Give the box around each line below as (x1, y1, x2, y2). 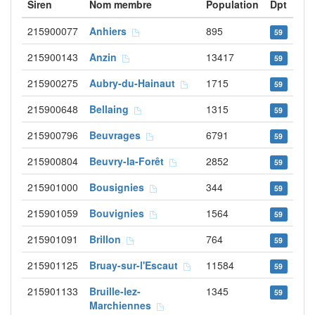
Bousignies (89, 180, 150, 194)
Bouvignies (89, 206, 150, 220)
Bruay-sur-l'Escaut (89, 258, 184, 272)
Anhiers (89, 24, 132, 38)
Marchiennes (89, 298, 157, 312)
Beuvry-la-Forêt (89, 154, 169, 168)
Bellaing (89, 102, 134, 116)
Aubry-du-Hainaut (89, 76, 181, 90)
